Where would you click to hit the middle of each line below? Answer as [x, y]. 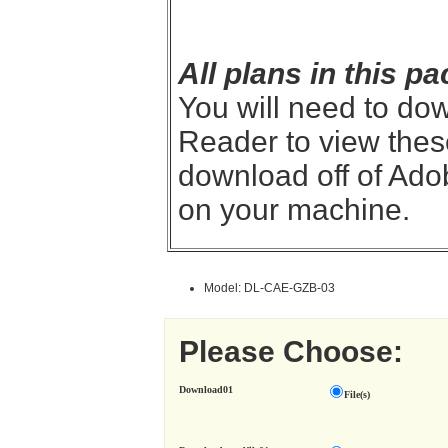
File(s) [357, 394]
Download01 [206, 389]
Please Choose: [291, 350]
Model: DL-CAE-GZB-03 [270, 288]
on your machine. [294, 210]
